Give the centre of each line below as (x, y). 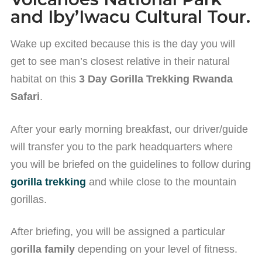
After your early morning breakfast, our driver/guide (129, 129)
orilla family (46, 249)
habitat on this (45, 79)
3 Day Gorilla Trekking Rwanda (156, 79)
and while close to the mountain (161, 182)
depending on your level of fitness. (156, 249)
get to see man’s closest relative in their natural (120, 62)
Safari (25, 97)
